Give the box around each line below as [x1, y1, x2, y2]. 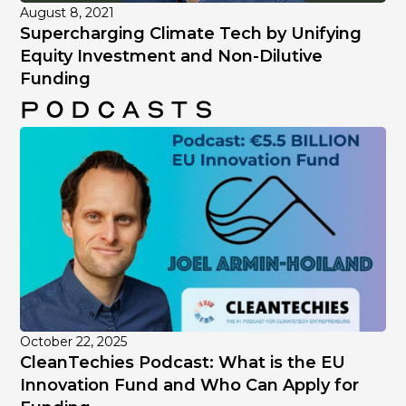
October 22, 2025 [20, 333, 128, 351]
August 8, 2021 [20, 4, 115, 21]
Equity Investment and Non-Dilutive [20, 45, 324, 66]
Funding [20, 68, 92, 89]
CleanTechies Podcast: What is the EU [20, 353, 346, 373]
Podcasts [20, 92, 220, 123]
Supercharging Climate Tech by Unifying [20, 23, 362, 43]
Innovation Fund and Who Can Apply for [20, 375, 360, 396]
